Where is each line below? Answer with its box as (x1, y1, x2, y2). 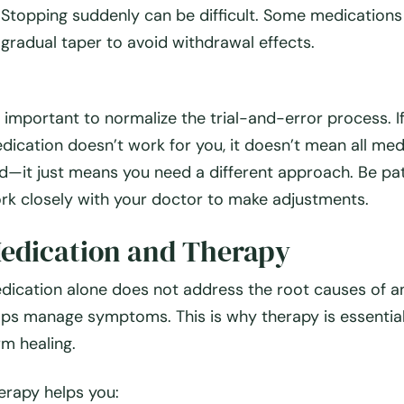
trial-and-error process (209, 107, 388, 129)
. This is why (167, 306, 262, 327)
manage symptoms (23, 306, 168, 327)
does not (111, 279, 179, 300)
